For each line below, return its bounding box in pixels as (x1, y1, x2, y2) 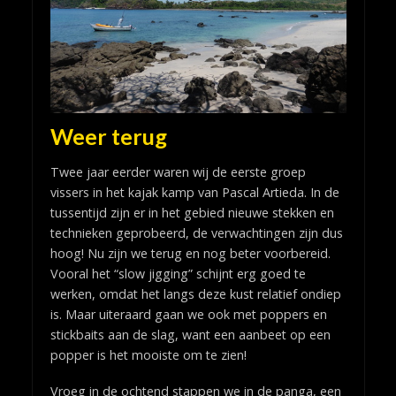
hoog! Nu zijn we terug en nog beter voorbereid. (49, 244, 331, 262)
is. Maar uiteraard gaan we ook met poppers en (49, 305, 327, 323)
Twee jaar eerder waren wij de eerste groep (49, 163, 306, 180)
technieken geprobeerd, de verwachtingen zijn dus (49, 224, 343, 241)
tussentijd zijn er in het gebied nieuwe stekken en (49, 203, 334, 221)
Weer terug (49, 123, 167, 150)
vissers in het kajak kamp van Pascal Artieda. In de (49, 183, 339, 201)
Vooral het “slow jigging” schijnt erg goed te (49, 264, 306, 282)
